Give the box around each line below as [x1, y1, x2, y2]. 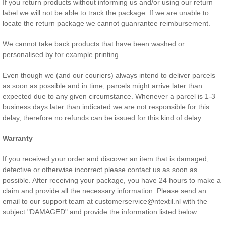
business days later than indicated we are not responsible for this [3, 103, 209, 111]
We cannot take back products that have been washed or [3, 40, 185, 48]
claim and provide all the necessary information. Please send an [3, 187, 206, 195]
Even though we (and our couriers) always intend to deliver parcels [3, 71, 215, 79]
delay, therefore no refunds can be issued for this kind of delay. [3, 114, 203, 122]
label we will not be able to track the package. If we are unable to [3, 9, 209, 17]
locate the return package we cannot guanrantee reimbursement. [3, 19, 210, 27]
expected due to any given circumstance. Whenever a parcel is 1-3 [3, 92, 215, 100]
